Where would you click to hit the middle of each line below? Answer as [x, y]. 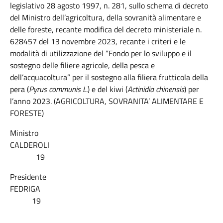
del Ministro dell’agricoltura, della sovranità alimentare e [106, 17]
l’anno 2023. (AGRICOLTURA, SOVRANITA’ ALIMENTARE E [107, 101]
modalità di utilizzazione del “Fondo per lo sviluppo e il [101, 53]
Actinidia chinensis [156, 89]
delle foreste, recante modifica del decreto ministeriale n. [106, 29]
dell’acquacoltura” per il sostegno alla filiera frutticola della [109, 77]
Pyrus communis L [57, 89]
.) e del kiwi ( [107, 89]
